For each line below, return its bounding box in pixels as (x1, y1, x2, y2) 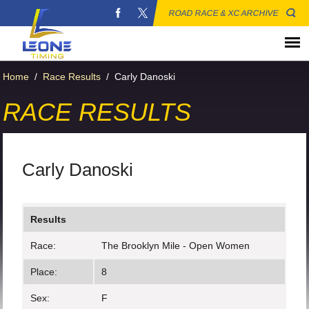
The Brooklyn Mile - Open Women (101, 240, 250, 251)
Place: (30, 266, 58, 277)
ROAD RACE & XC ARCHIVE (168, 8, 280, 18)
